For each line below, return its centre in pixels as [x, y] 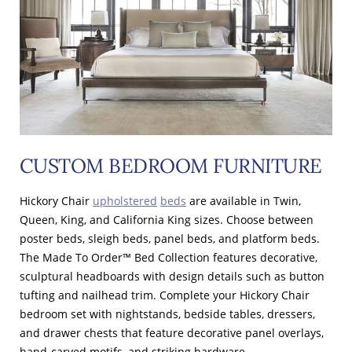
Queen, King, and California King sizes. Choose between [167, 220]
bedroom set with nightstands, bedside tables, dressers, [167, 314]
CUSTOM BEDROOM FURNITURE [171, 166]
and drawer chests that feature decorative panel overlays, [172, 333]
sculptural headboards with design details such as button [172, 277]
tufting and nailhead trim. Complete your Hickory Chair [165, 295]
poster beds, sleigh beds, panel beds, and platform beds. [170, 239]
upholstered [125, 201]
